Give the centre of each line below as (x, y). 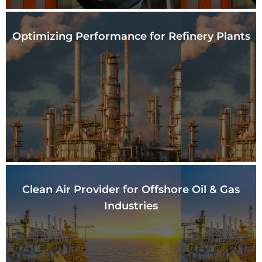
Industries (131, 206)
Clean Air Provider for (82, 189)
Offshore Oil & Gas (191, 189)
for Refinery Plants (200, 36)
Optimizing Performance (81, 36)
